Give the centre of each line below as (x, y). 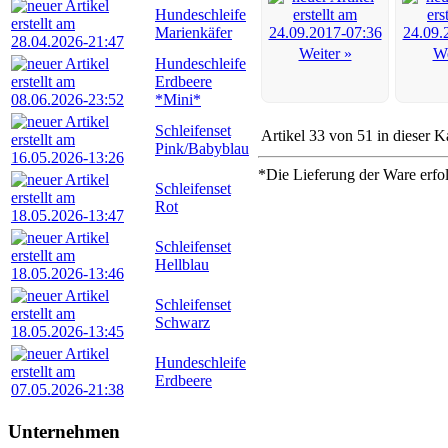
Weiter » (325, 53)
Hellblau (182, 264)
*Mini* (178, 99)
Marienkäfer (193, 32)
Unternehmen (64, 431)
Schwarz (182, 322)
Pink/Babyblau (202, 148)
